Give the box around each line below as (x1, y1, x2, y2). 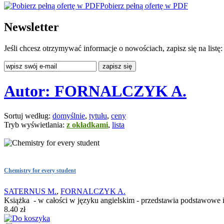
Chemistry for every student (4, 167, 76, 174)
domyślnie (52, 111, 85, 120)
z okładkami (66, 120, 108, 129)
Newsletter (4, 20, 59, 33)
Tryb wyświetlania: (4, 120, 66, 129)
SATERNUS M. (4, 187, 56, 196)
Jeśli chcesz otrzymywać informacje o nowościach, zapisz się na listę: (4, 43, 222, 52)
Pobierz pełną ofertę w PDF (100, 1, 188, 10)
